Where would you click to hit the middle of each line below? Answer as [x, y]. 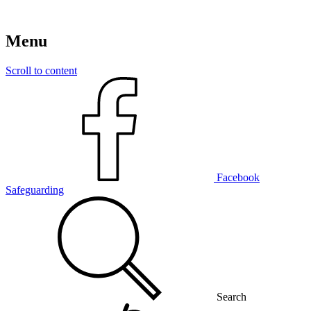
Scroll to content [41, 70]
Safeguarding [35, 190]
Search [232, 296]
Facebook [238, 177]
